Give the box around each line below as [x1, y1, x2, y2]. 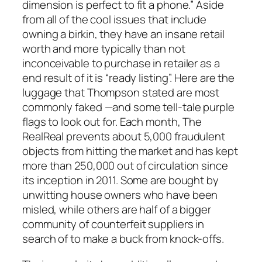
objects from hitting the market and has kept [22, 143, 238, 159]
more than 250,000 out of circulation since [22, 158, 228, 174]
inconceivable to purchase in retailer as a [22, 56, 220, 71]
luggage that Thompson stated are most [22, 85, 220, 101]
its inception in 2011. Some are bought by [22, 173, 219, 188]
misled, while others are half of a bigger [22, 202, 211, 218]
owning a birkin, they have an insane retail [22, 26, 225, 42]
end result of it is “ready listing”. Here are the [22, 70, 235, 86]
